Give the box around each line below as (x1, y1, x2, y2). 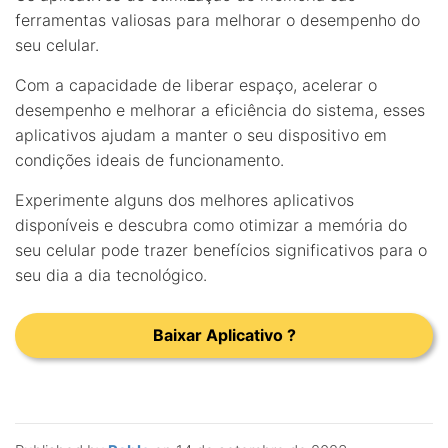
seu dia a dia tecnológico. (15, 264, 207, 285)
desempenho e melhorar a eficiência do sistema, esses (15, 99, 425, 120)
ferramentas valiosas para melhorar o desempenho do (15, 9, 420, 30)
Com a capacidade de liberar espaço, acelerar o (15, 74, 377, 95)
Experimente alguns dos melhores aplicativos (15, 189, 354, 210)
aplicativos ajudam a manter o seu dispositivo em (15, 124, 387, 145)
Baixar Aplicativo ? (152, 324, 296, 345)
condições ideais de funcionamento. (15, 149, 284, 170)
